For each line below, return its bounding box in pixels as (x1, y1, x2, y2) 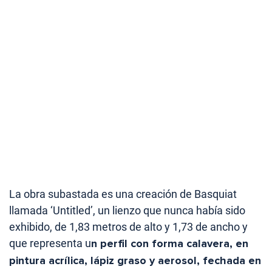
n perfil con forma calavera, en (91, 237, 248, 251)
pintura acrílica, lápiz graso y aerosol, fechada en (9, 254, 261, 268)
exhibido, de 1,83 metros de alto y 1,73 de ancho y (9, 220, 248, 234)
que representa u (9, 237, 91, 250)
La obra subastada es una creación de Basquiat (9, 188, 237, 201)
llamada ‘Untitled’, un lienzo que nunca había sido (9, 204, 245, 217)
